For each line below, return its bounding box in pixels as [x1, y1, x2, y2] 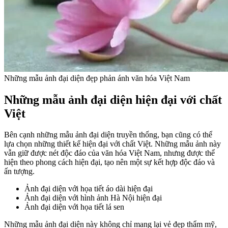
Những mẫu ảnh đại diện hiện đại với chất [4, 93, 222, 106]
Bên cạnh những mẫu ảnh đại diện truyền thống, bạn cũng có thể [4, 130, 212, 139]
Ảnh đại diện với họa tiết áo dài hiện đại [24, 184, 153, 193]
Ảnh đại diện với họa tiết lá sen [24, 203, 124, 212]
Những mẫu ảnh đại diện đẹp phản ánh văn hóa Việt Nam [4, 73, 190, 82]
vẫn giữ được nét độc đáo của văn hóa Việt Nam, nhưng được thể [4, 149, 215, 158]
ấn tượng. [4, 167, 35, 176]
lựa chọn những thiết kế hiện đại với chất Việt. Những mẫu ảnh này [4, 139, 221, 149]
